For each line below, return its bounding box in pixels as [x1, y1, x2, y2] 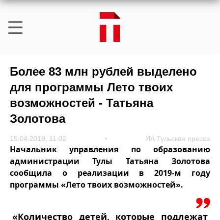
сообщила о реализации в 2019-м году [10, 167, 210, 178]
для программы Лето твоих [10, 81, 173, 94]
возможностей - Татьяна [10, 96, 153, 110]
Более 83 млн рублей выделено [10, 65, 197, 78]
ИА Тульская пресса [145, 135, 210, 142]
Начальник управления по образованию [10, 144, 210, 155]
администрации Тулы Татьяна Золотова [10, 156, 210, 166]
